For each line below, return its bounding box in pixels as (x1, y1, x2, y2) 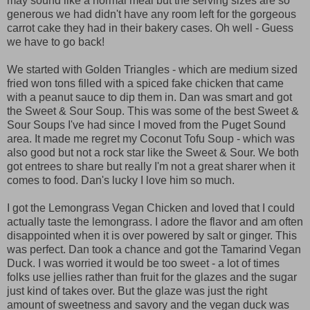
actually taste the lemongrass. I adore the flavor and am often (7, 215, 303, 228)
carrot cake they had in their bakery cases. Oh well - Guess (7, 21, 293, 34)
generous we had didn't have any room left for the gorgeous (7, 8, 296, 20)
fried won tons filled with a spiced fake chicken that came (7, 77, 284, 89)
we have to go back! (7, 35, 104, 48)
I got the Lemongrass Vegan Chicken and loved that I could (7, 201, 295, 214)
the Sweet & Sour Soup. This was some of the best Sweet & (7, 104, 299, 117)
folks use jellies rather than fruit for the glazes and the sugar (7, 271, 297, 283)
